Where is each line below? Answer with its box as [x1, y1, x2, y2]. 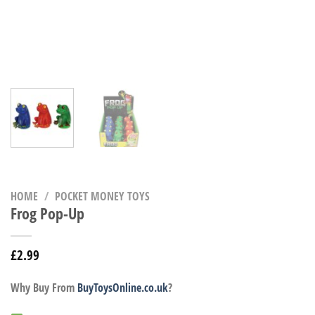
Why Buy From [11, 279, 77, 295]
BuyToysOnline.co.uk [77, 279, 168, 295]
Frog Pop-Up [11, 202, 84, 224]
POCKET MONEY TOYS [54, 188, 150, 204]
